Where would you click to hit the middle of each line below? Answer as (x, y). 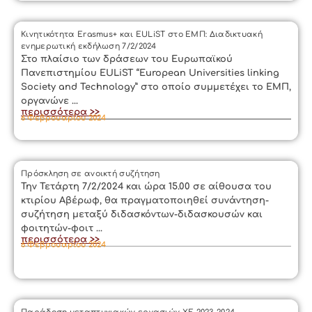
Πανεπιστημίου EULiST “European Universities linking (150, 73)
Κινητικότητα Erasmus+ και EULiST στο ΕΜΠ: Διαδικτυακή (142, 34)
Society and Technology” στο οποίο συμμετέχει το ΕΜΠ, (156, 87)
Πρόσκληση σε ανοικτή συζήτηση (91, 173)
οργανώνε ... (49, 101)
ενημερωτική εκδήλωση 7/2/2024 (89, 46)
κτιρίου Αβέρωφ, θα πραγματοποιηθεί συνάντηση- (145, 200)
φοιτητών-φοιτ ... (62, 228)
